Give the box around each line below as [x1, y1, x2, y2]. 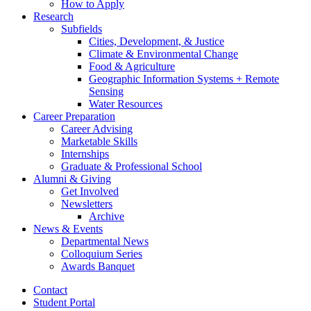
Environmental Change [134, 48, 238, 60]
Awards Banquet [61, 260, 135, 273]
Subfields [61, 23, 102, 35]
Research [33, 10, 74, 23]
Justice [192, 35, 224, 48]
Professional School [112, 160, 202, 173]
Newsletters [61, 198, 112, 210]
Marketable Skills [61, 135, 137, 148]
